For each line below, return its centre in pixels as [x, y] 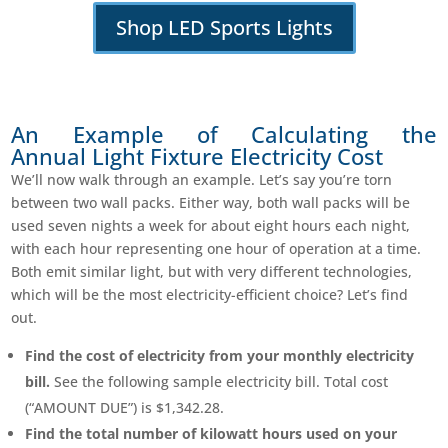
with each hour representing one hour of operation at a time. [216, 249]
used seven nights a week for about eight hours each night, [211, 226]
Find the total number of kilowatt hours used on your [211, 434]
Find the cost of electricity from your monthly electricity [220, 356]
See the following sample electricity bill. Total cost [219, 382]
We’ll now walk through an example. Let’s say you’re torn [202, 180]
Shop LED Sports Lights [224, 28]
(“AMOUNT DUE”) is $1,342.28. [125, 408]
